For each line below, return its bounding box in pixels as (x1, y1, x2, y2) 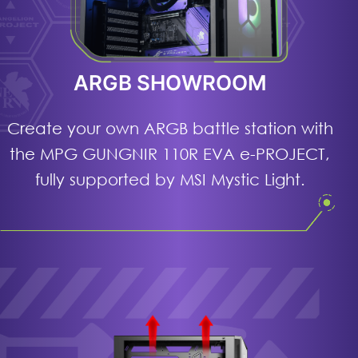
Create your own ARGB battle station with (6, 118, 333, 138)
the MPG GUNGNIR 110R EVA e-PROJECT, (10, 144, 331, 164)
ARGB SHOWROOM (73, 70, 267, 96)
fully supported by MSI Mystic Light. (34, 169, 305, 189)
